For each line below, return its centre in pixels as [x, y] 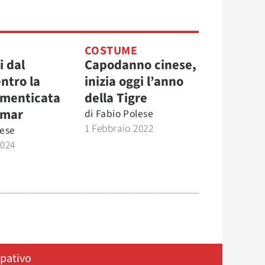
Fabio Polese [125, 114]
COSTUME [111, 51]
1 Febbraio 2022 [119, 129]
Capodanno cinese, [140, 65]
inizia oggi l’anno [134, 82]
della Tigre [116, 98]
